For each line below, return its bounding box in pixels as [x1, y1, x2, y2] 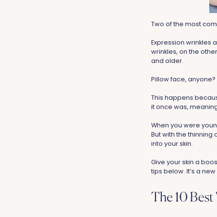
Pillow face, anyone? [151, 75, 216, 84]
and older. [151, 57, 184, 65]
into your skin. [151, 139, 193, 148]
